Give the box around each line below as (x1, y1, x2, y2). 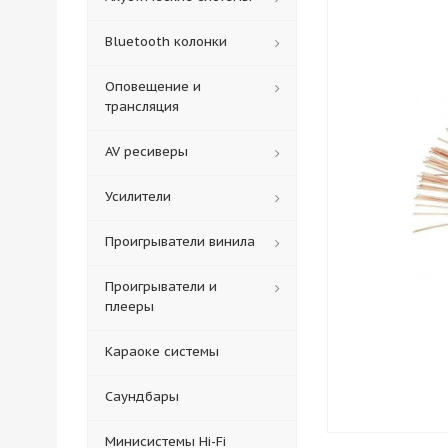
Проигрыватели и (105, 278, 217, 295)
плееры (105, 298, 154, 315)
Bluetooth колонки (105, 33, 227, 50)
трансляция (105, 98, 179, 115)
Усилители (105, 188, 171, 205)
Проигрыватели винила (105, 233, 255, 250)
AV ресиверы (105, 143, 188, 160)
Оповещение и (105, 78, 201, 95)
